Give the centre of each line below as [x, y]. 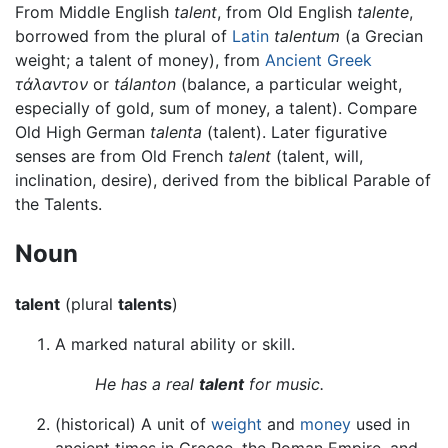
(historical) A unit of [133, 423]
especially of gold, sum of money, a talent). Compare [216, 108]
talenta [176, 132]
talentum [307, 36]
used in [380, 423]
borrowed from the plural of [123, 36]
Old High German [82, 132]
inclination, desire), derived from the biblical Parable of [223, 180]
